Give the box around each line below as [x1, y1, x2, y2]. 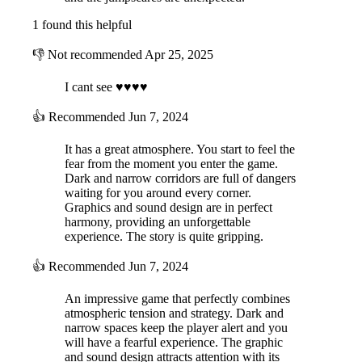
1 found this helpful [32, 17, 132, 32]
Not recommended [44, 47, 145, 61]
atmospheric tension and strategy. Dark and [65, 305, 284, 320]
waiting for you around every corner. [65, 185, 251, 200]
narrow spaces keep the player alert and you [65, 320, 288, 335]
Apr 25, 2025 [145, 47, 213, 61]
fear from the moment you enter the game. [65, 156, 278, 170]
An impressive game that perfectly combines [65, 291, 290, 305]
